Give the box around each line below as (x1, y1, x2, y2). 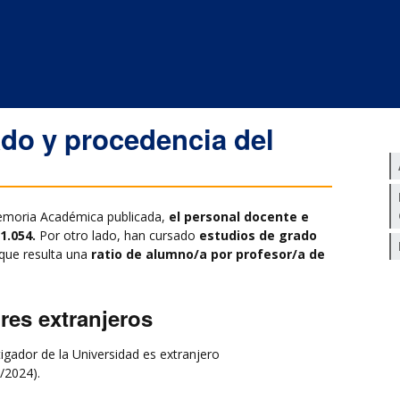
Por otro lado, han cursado (36, 227, 199, 245)
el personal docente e (169, 208, 309, 226)
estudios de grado (199, 227, 317, 245)
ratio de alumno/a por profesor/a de (91, 246, 325, 263)
